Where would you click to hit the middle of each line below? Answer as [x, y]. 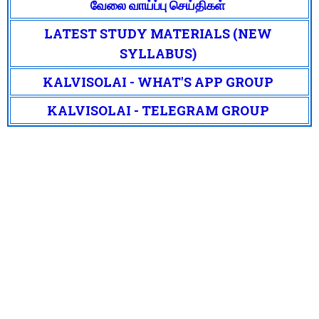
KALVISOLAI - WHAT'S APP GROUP [158, 82]
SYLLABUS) [158, 53]
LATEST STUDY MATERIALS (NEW [158, 33]
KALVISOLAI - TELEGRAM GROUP [158, 110]
